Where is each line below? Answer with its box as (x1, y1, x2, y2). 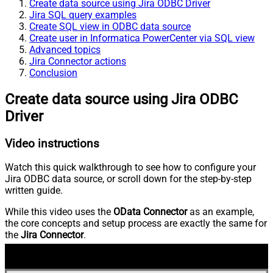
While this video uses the (5, 206, 113, 218)
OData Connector (113, 206, 187, 218)
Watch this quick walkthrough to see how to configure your (5, 161, 256, 174)
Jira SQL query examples (29, 9, 136, 21)
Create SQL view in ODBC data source (29, 20, 191, 32)
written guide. (5, 185, 63, 197)
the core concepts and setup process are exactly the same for (5, 218, 267, 230)
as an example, (187, 206, 254, 218)
